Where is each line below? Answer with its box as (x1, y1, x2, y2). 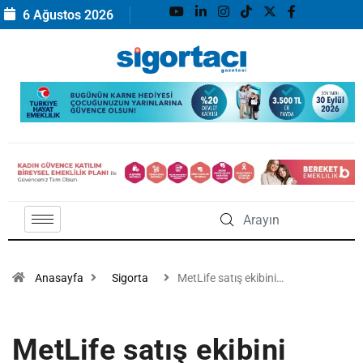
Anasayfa (35, 271, 83, 285)
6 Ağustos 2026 (19, 6, 113, 23)
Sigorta (112, 271, 148, 285)
